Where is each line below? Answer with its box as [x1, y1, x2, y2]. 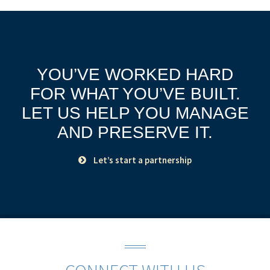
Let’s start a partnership [93, 154, 192, 166]
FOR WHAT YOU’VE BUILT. [30, 84, 240, 103]
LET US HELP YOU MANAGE [21, 104, 249, 122]
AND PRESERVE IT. [57, 123, 213, 142]
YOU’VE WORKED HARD [37, 65, 233, 84]
